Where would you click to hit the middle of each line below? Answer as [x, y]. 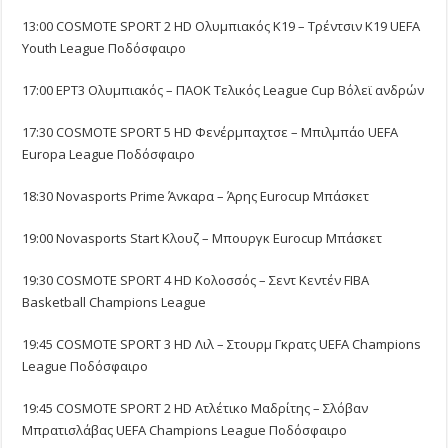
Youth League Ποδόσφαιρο [104, 48]
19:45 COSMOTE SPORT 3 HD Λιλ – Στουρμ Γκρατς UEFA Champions [222, 344]
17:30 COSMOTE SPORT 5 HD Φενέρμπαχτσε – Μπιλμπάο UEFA [210, 132]
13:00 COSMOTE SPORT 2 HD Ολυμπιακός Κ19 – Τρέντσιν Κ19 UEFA [221, 26]
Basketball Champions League [114, 302]
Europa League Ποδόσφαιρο [109, 154]
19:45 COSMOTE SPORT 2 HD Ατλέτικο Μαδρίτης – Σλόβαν [195, 408]
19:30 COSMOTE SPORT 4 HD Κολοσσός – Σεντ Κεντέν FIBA [196, 280]
